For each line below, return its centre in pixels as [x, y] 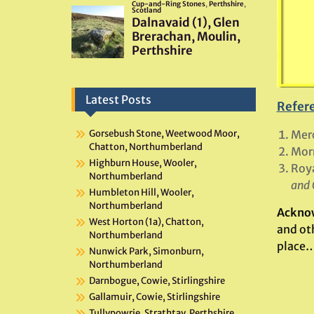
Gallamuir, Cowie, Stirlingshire [155, 296]
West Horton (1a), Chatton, [146, 221]
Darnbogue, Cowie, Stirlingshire [157, 280]
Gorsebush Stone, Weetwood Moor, [164, 133]
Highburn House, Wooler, [143, 163]
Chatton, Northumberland [146, 146]
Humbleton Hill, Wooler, [142, 192]
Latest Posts [118, 99]
